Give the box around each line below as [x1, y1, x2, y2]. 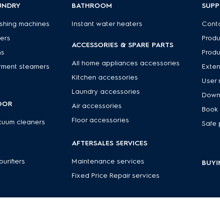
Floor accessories [71, 116, 129, 124]
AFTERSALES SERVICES [71, 139, 147, 147]
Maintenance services [71, 157, 144, 165]
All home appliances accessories [71, 59, 180, 67]
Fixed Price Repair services [71, 171, 160, 180]
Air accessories [71, 102, 122, 110]
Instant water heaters [71, 20, 142, 28]
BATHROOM [71, 1, 112, 10]
